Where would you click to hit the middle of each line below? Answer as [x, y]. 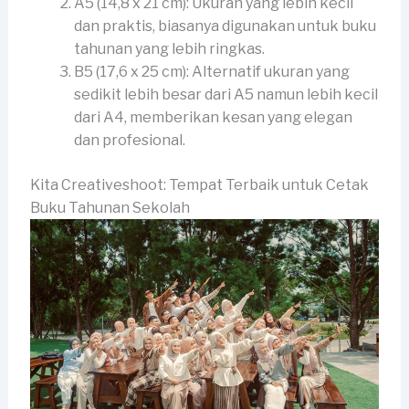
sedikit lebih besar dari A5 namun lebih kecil [225, 95]
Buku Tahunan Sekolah [110, 208]
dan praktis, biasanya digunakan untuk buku [225, 26]
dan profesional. [129, 141]
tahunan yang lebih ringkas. [169, 49]
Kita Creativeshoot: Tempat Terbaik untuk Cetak [199, 185]
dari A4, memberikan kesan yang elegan [213, 118]
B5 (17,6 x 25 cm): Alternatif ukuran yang [211, 72]
